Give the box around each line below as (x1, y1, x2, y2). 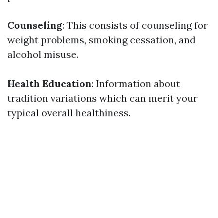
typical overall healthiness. (7, 107, 130, 119)
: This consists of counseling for (62, 19, 208, 31)
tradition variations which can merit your (7, 92, 198, 104)
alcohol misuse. (7, 48, 78, 60)
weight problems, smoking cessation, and (7, 34, 196, 46)
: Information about (91, 77, 180, 90)
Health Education (7, 77, 91, 90)
